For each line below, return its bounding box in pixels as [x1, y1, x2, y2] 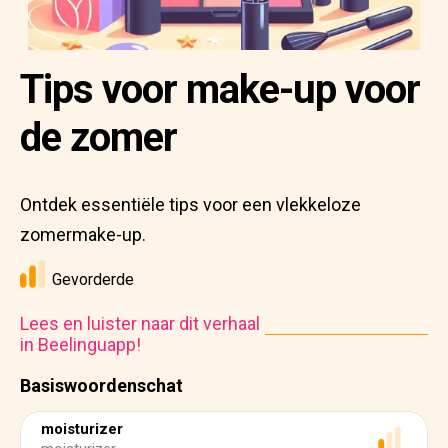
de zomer [20, 114, 177, 161]
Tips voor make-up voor [20, 66, 420, 113]
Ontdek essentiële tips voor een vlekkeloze [20, 194, 361, 215]
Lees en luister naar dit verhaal [20, 313, 260, 334]
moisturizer [41, 420, 123, 438]
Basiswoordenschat [20, 375, 183, 396]
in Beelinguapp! [20, 334, 141, 355]
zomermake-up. [20, 224, 146, 245]
